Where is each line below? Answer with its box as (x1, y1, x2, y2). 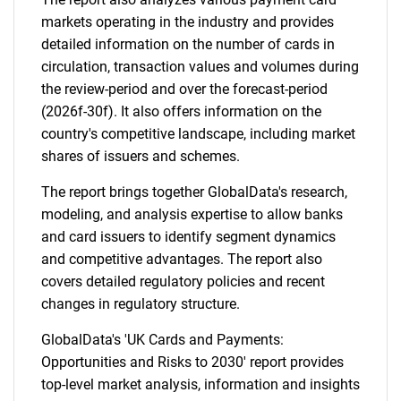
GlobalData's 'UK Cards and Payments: (41, 331, 284, 348)
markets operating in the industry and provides (41, 13, 334, 30)
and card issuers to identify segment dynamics (41, 228, 336, 245)
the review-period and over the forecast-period (41, 81, 328, 98)
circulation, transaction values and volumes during (41, 58, 359, 75)
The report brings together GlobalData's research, (41, 183, 347, 200)
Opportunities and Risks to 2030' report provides (41, 354, 344, 371)
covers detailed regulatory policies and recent (41, 273, 325, 290)
